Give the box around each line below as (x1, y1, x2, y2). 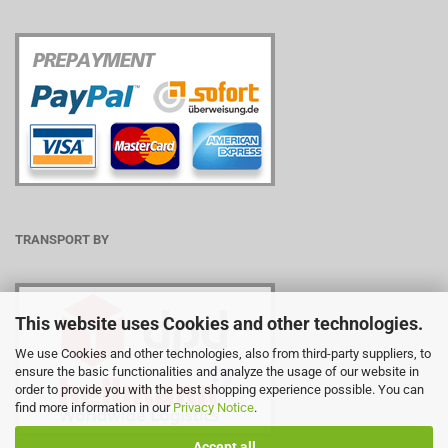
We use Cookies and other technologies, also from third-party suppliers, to (15, 345, 431, 361)
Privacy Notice (173, 399, 254, 415)
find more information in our (15, 399, 173, 415)
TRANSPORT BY (15, 232, 109, 247)
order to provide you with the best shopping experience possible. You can (15, 381, 424, 397)
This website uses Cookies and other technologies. (15, 312, 423, 334)
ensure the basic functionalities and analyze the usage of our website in (15, 363, 419, 379)
